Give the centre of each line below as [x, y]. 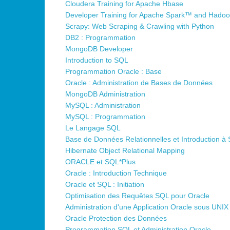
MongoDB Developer [99, 49]
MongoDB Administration [105, 94]
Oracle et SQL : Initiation [105, 185]
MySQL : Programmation [105, 117]
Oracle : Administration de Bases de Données [139, 83]
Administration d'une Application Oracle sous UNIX [147, 207]
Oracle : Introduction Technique [116, 173]
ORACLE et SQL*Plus [100, 162]
